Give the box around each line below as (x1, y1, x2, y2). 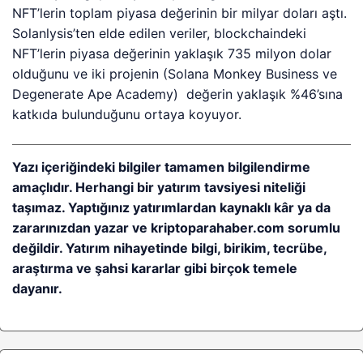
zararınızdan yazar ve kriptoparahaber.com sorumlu (12, 220, 341, 236)
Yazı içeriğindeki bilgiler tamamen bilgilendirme (12, 159, 311, 175)
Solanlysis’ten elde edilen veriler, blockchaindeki (12, 25, 307, 41)
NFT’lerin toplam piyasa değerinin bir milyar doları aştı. (12, 5, 348, 21)
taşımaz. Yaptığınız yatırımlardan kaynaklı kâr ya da (12, 199, 331, 216)
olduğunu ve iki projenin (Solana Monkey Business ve (12, 66, 338, 82)
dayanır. (12, 280, 62, 297)
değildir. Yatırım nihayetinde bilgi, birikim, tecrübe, (12, 240, 327, 256)
